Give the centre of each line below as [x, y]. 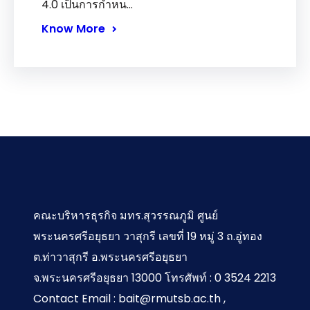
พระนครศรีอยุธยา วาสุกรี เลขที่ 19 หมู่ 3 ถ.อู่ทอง [148, 236]
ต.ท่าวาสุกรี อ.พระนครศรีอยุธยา [110, 257]
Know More [73, 28]
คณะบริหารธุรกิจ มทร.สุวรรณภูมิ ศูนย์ [126, 215]
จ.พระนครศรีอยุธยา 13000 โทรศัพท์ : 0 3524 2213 [155, 277]
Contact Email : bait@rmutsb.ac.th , [129, 298]
